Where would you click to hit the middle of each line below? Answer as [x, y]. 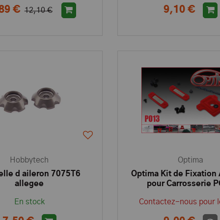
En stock [29, 202]
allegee [29, 184]
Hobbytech [29, 160]
